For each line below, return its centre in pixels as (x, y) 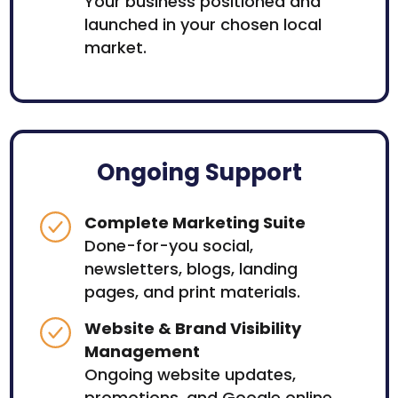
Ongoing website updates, (190, 375)
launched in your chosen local (203, 25)
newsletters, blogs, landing (191, 269)
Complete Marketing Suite (195, 223)
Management (142, 352)
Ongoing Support (199, 173)
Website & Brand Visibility (192, 329)
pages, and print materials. (192, 292)
